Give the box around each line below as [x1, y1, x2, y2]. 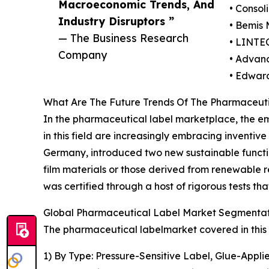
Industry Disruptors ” [58, 14, 174, 28]
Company [58, 47, 107, 61]
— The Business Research [58, 31, 189, 44]
